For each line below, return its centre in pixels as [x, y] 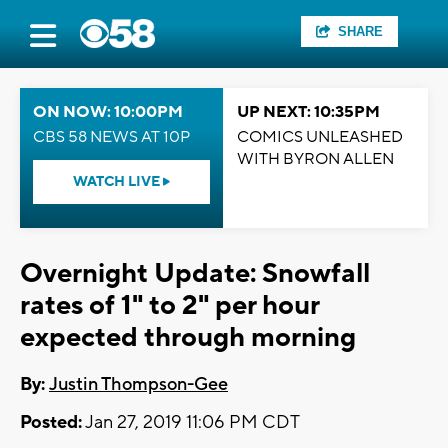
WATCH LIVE [118, 182]
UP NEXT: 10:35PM [308, 112]
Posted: [51, 423]
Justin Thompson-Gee [138, 385]
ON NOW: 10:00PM [108, 112]
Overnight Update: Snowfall [195, 273]
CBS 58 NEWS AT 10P [111, 137]
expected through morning [188, 337]
